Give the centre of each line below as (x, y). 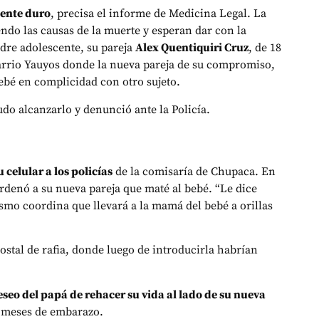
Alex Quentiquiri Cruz (192, 48)
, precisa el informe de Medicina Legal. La (158, 14)
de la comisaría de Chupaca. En (194, 171)
